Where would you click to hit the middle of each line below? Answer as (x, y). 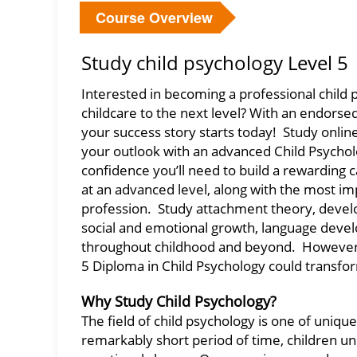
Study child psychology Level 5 (215, 63)
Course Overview (154, 18)
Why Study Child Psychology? (179, 301)
